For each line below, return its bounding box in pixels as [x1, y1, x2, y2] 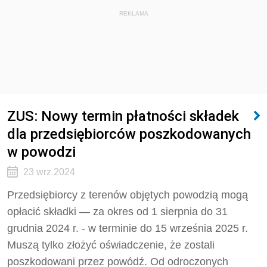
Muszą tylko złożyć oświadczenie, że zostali [7, 239, 215, 251]
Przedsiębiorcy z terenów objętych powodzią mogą [7, 189, 248, 201]
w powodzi [7, 143, 76, 160]
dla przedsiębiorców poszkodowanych [7, 125, 251, 142]
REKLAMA [119, 10, 148, 17]
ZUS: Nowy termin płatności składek [7, 107, 239, 125]
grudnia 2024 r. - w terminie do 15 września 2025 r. [7, 222, 248, 234]
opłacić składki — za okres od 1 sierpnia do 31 [7, 206, 228, 218]
